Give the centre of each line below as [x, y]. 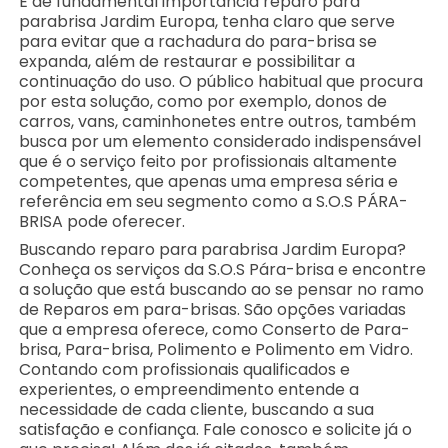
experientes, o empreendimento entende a [189, 389]
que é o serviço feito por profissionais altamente [208, 161]
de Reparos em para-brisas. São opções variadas [213, 309]
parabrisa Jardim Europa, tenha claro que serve [207, 21]
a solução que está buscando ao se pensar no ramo [222, 289]
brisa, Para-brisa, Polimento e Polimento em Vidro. [216, 349]
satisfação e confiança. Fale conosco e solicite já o [216, 429]
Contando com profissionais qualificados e [185, 369]
